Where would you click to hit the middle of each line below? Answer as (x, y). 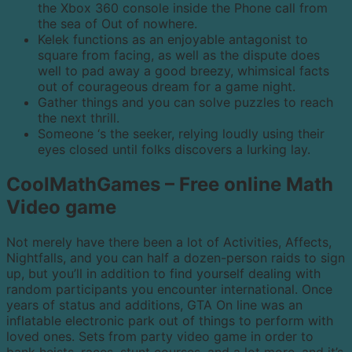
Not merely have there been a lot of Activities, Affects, (169, 242)
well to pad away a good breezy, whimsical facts (183, 70)
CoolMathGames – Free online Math (170, 184)
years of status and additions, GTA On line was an (154, 304)
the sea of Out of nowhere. (117, 23)
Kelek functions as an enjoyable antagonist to (173, 39)
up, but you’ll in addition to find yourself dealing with (163, 273)
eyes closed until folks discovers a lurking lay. (174, 149)
